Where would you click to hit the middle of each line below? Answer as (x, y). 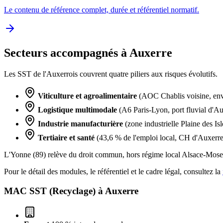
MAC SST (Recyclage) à (55, 191)
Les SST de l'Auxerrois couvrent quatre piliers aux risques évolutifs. (111, 74)
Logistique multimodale (77, 110)
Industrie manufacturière (80, 124)
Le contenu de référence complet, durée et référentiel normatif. (102, 10)
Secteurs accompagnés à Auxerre (88, 53)
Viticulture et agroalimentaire (87, 96)
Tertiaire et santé (66, 138)
